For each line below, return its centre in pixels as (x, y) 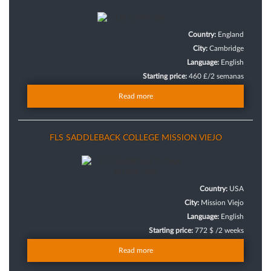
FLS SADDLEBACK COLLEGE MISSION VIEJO (135, 138)
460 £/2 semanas (216, 76)
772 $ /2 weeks (219, 230)
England (231, 34)
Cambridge (227, 48)
